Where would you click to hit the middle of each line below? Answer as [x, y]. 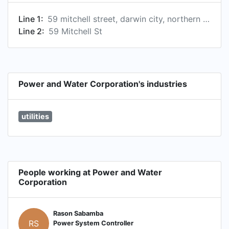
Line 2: [31, 31]
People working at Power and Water [90, 172]
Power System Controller [93, 223]
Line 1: [31, 19]
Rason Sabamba [78, 214]
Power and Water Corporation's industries [103, 84]
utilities [35, 116]
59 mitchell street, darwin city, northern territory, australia [206, 19]
